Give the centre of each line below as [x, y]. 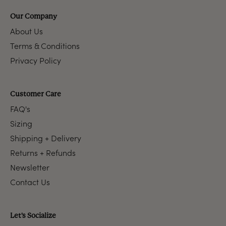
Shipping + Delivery [46, 138]
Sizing [21, 123]
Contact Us [30, 182]
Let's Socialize [33, 216]
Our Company [34, 17]
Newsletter [30, 167]
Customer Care [36, 94]
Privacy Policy [36, 60]
